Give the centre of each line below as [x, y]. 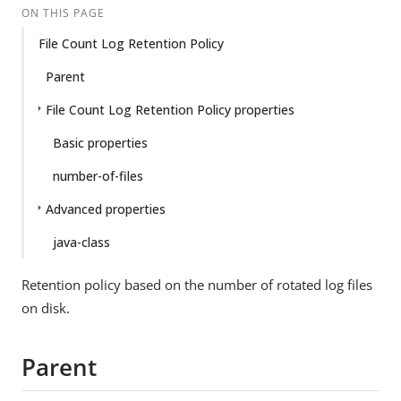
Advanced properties [106, 209]
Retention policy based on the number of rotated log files [197, 285]
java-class [81, 242]
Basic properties [100, 143]
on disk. [46, 308]
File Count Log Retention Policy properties [170, 110]
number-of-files [98, 176]
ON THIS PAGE [63, 13]
